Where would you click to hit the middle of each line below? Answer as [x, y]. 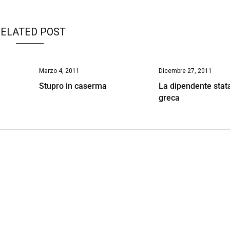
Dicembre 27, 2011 [186, 71]
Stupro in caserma [73, 86]
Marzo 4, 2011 [59, 71]
